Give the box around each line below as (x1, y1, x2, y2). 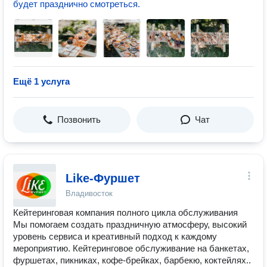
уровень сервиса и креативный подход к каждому (13, 231, 217, 241)
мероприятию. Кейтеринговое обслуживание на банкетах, (13, 243, 249, 253)
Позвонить (57, 114, 101, 125)
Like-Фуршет (66, 172, 140, 185)
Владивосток (66, 189, 113, 198)
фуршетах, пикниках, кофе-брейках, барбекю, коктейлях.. (13, 255, 251, 265)
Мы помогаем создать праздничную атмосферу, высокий (13, 219, 247, 229)
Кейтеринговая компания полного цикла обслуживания (13, 207, 238, 218)
